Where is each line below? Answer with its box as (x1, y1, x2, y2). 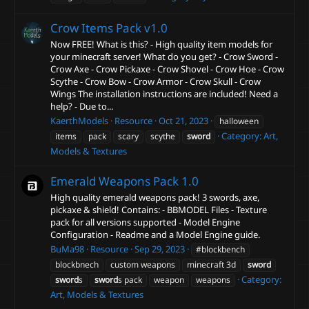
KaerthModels (50, 114, 108, 128)
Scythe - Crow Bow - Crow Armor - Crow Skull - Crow (50, 75, 261, 88)
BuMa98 (50, 243, 84, 256)
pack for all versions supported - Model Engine (50, 216, 240, 228)
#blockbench (196, 243, 245, 256)
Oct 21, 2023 (159, 114, 208, 128)
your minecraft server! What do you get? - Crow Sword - (50, 50, 278, 63)
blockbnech (55, 259, 99, 271)
